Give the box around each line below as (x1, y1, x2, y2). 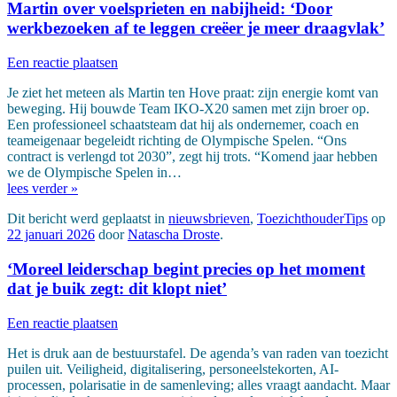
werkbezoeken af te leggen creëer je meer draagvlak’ (7, 19, 385, 38)
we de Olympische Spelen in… (7, 165, 182, 181)
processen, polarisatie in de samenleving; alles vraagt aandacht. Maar (7, 377, 390, 393)
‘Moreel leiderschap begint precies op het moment (7, 259, 365, 278)
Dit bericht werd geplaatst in (7, 211, 168, 227)
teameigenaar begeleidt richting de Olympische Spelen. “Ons (7, 133, 346, 149)
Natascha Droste (128, 227, 220, 243)
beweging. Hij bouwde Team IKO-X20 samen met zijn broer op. (7, 101, 370, 117)
